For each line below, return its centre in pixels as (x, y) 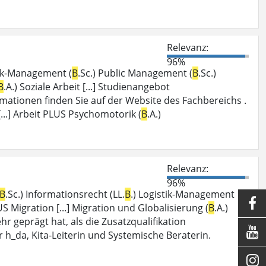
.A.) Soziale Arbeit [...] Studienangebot (87, 86)
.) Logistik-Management (183, 194)
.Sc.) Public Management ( (135, 73)
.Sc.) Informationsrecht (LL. (65, 194)
